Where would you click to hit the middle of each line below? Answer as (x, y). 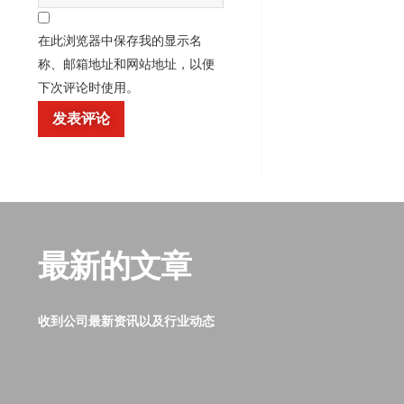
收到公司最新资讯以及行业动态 (126, 321)
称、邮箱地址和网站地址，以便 (126, 64)
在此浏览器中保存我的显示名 (120, 41)
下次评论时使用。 (88, 88)
